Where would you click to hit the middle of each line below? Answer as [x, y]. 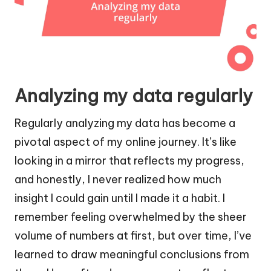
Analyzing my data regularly [134, 96]
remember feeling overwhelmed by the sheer [131, 217]
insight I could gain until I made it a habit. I [120, 198]
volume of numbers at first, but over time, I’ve [133, 235]
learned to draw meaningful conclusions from [132, 254]
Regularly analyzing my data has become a [125, 123]
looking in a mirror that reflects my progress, [129, 160]
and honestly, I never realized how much [118, 179]
